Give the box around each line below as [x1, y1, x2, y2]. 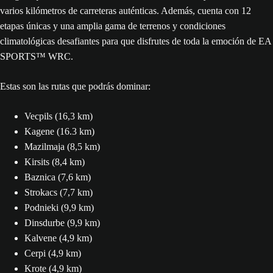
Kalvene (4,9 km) [24, 233, 92, 243]
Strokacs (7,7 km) [24, 187, 93, 197]
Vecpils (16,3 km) [24, 111, 93, 121]
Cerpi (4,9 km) [24, 248, 81, 258]
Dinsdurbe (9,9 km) [24, 218, 100, 228]
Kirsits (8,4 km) [24, 157, 85, 167]
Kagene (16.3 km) [24, 126, 94, 136]
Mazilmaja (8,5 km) [24, 141, 100, 152]
